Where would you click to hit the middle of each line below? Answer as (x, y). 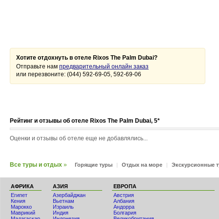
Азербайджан (69, 195)
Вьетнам (64, 201)
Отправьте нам (38, 66)
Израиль (63, 207)
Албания (124, 201)
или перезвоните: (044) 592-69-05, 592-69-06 (79, 74)
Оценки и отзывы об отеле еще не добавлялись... (79, 138)
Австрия (124, 195)
